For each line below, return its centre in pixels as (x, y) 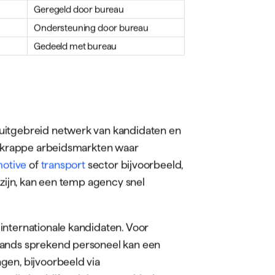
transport (63, 165)
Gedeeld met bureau (76, 46)
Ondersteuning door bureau (91, 28)
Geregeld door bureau (79, 9)
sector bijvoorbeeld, (134, 165)
